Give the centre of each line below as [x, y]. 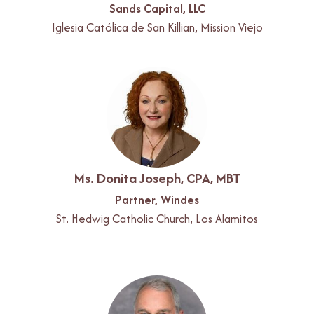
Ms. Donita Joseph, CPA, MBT [157, 178]
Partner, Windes [157, 199]
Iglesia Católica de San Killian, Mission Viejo [157, 27]
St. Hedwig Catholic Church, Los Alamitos [157, 218]
